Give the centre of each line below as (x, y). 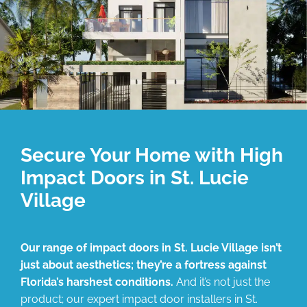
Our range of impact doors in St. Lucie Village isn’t (151, 247)
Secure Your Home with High (152, 155)
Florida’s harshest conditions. (97, 282)
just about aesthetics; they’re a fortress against (144, 265)
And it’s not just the (222, 282)
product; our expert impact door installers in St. (139, 299)
